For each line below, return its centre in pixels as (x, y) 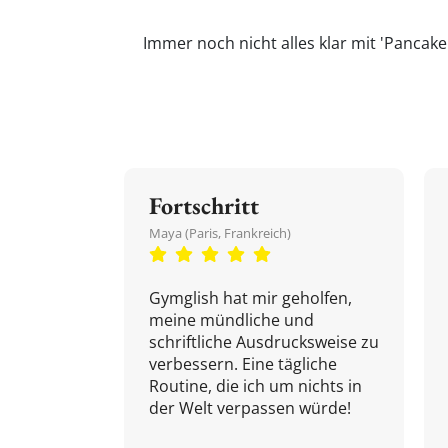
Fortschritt (204, 205)
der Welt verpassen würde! (250, 408)
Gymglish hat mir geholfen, (250, 298)
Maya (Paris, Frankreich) (220, 233)
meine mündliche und (231, 320)
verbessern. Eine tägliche (243, 364)
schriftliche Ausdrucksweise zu (264, 342)
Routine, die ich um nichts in (255, 386)
